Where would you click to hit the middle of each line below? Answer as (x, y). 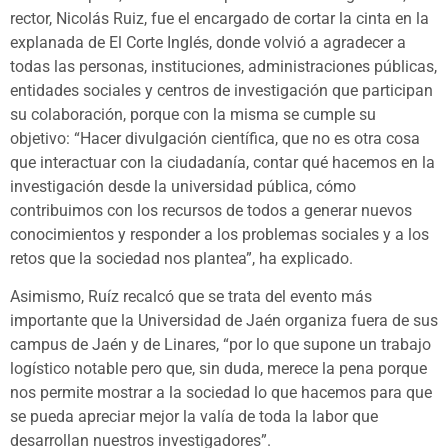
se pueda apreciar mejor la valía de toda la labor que (194, 417)
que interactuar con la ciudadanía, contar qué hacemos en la (222, 163)
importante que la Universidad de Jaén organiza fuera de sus (224, 321)
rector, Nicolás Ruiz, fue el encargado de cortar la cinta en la (219, 19)
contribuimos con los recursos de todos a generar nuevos (211, 211)
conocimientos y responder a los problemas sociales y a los (219, 235)
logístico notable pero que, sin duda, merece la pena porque (218, 369)
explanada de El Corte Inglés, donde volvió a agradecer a (208, 43)
